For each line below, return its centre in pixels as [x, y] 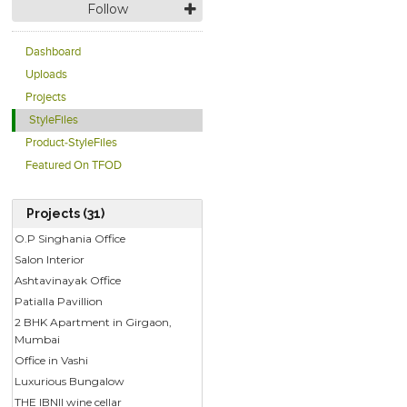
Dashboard [54, 52]
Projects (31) [66, 213]
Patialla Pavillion [59, 301]
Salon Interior [50, 259]
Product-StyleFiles [72, 143]
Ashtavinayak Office [68, 280]
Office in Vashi [52, 360]
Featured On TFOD [74, 165]
